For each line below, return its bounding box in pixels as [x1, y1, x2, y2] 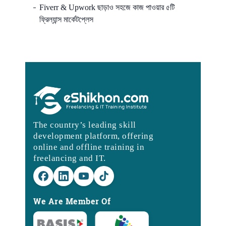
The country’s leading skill [33, 120, 136, 130]
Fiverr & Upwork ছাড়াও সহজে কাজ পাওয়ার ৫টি [39, 3, 175, 12]
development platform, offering [33, 131, 153, 141]
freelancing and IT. [33, 153, 106, 163]
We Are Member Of [33, 196, 110, 207]
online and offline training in [33, 142, 144, 152]
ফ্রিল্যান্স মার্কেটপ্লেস [39, 15, 93, 24]
